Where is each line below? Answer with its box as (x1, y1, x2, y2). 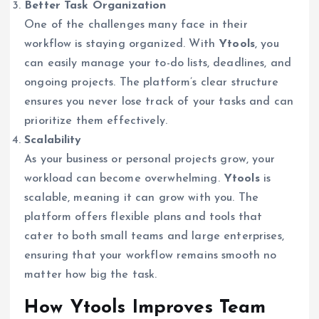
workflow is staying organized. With (24, 38, 219, 51)
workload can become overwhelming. (24, 173, 224, 185)
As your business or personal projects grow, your (24, 154, 275, 166)
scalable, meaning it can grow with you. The (24, 192, 259, 204)
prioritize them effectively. (24, 115, 168, 127)
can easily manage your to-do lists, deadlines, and (24, 58, 292, 70)
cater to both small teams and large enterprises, (24, 231, 284, 243)
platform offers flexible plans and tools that (24, 211, 263, 224)
